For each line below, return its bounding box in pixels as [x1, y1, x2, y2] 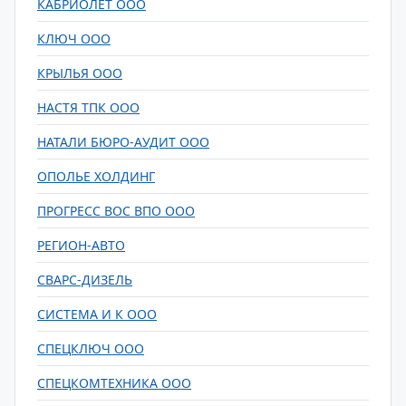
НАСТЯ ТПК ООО [37, 99, 140, 116]
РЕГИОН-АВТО [37, 237, 125, 254]
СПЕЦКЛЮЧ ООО [37, 340, 144, 357]
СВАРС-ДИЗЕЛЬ [37, 271, 132, 288]
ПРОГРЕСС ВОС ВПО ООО [37, 202, 195, 219]
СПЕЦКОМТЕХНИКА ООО [37, 374, 191, 391]
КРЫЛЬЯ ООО [37, 64, 122, 82]
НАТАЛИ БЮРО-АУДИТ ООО [37, 133, 209, 150]
